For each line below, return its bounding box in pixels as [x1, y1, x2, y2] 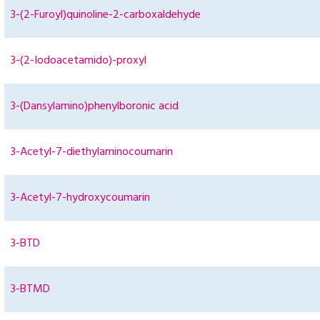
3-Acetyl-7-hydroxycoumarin [11, 189, 150, 208]
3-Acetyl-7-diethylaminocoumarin [11, 143, 173, 162]
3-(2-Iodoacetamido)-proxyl [11, 51, 146, 71]
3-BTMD [11, 280, 50, 299]
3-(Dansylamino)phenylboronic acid [11, 97, 179, 116]
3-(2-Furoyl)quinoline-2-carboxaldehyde [11, 6, 201, 25]
